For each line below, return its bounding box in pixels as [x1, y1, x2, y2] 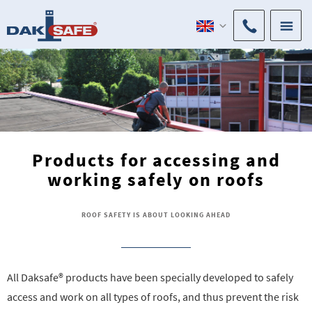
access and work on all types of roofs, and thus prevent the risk [7, 290, 299, 304]
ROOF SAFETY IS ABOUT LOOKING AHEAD [81, 210, 231, 219]
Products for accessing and [31, 148, 281, 171]
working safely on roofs [47, 168, 265, 191]
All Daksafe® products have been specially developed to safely [7, 270, 293, 284]
